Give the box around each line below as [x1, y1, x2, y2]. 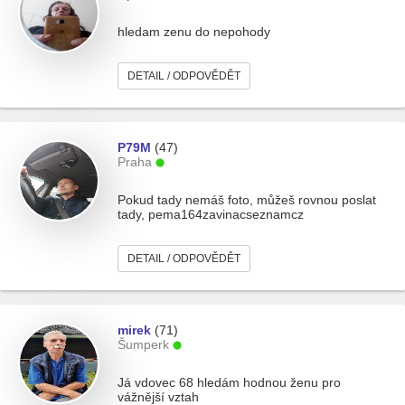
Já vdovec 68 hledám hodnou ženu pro [118, 375, 341, 390]
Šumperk [118, 337, 169, 352]
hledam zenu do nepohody [118, 24, 270, 39]
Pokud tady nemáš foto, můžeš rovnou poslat [118, 193, 376, 207]
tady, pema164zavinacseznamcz [118, 207, 304, 221]
